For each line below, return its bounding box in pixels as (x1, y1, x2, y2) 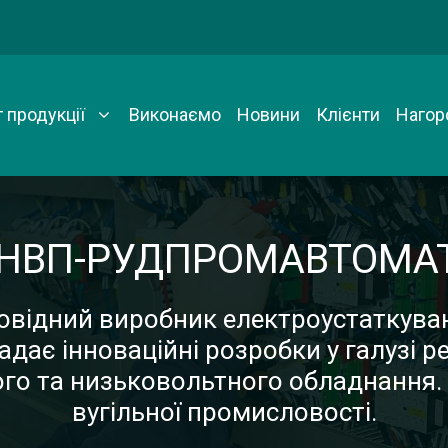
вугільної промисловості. (71, 396, 377, 427)
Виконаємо (129, 104, 221, 126)
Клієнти (316, 104, 380, 126)
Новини (237, 104, 300, 126)
